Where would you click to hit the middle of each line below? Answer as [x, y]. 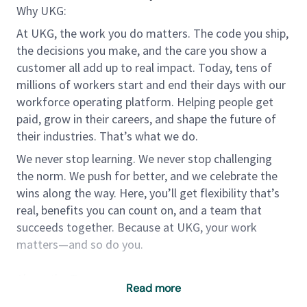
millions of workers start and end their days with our [151, 85]
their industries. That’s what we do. [107, 136]
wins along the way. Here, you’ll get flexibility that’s [148, 193]
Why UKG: [44, 11]
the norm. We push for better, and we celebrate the [147, 176]
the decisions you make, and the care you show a [142, 50]
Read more [153, 288]
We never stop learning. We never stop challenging [144, 159]
